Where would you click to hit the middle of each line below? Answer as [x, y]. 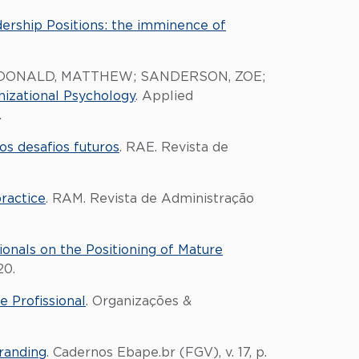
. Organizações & [139, 301]
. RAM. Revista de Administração [150, 199]
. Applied [164, 96]
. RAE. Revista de [174, 147]
